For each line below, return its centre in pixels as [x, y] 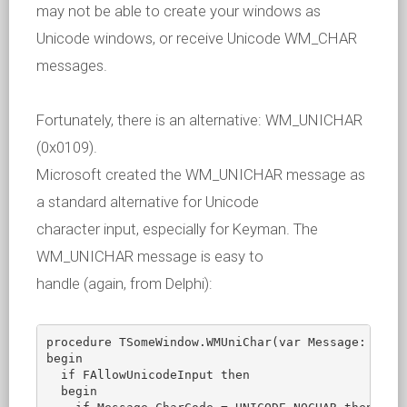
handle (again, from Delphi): [124, 283]
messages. [72, 65]
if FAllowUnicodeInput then [148, 374]
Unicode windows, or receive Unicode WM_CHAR [197, 38]
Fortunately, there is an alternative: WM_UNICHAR [199, 120]
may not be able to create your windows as [179, 11]
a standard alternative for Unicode [148, 202]
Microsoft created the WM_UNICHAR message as [201, 174]
